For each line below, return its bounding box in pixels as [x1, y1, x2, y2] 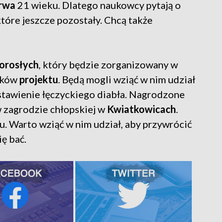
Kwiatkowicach [107, 103, 176, 115]
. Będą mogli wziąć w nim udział [58, 73, 195, 86]
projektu [19, 73, 58, 86]
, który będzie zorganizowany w [39, 58, 178, 71]
